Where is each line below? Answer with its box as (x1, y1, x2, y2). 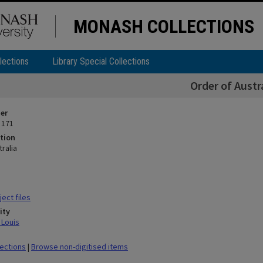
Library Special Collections (52, 56, 150, 67)
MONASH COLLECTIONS (73, 15, 254, 38)
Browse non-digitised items (31, 241, 128, 252)
